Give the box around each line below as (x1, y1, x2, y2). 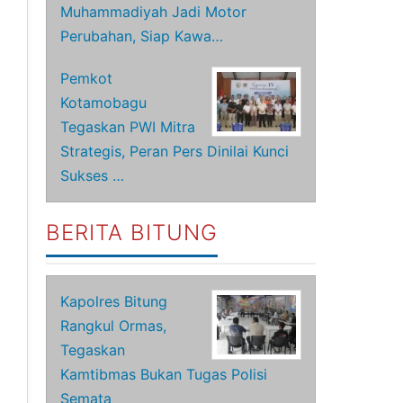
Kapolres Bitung (60, 292, 168, 310)
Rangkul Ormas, (60, 317, 167, 335)
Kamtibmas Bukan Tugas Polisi (60, 365, 268, 383)
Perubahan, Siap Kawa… (60, 27, 224, 45)
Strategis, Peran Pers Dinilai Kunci (60, 142, 290, 160)
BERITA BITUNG (46, 219, 219, 246)
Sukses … (60, 166, 125, 184)
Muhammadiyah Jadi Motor (60, 3, 247, 21)
